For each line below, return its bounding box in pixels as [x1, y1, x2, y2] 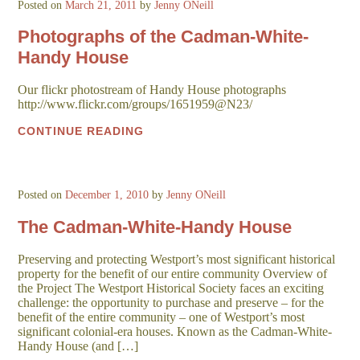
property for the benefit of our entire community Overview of [18, 266, 328, 280]
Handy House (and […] [18, 338, 139, 353]
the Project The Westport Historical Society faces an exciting [18, 280, 325, 295]
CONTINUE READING [18, 125, 145, 138]
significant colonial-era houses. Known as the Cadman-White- [18, 324, 333, 338]
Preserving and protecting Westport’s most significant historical [18, 252, 336, 266]
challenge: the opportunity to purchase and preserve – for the [18, 295, 325, 309]
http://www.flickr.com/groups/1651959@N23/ [18, 97, 253, 112]
